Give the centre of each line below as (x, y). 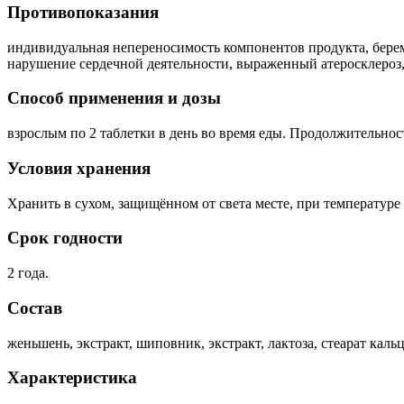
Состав (35, 308)
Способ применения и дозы (114, 98)
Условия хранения (79, 168)
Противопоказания (83, 13)
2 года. (28, 273)
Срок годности (65, 238)
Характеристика (72, 378)
